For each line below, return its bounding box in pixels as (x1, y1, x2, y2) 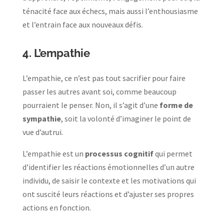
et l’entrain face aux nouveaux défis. (22, 19, 144, 29)
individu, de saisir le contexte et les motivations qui (22, 175, 196, 185)
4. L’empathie (22, 46, 90, 59)
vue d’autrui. (22, 126, 64, 137)
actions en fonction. (22, 202, 92, 212)
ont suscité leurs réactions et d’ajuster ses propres (22, 188, 194, 199)
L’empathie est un (22, 148, 83, 158)
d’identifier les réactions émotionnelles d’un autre (22, 161, 194, 172)
